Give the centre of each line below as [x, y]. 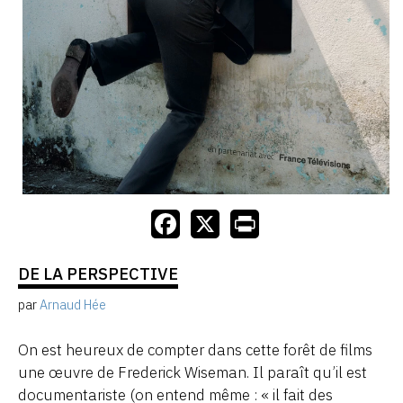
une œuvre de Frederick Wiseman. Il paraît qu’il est [193, 372]
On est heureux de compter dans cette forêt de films [195, 349]
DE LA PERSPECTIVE [98, 274]
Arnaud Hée [73, 304]
